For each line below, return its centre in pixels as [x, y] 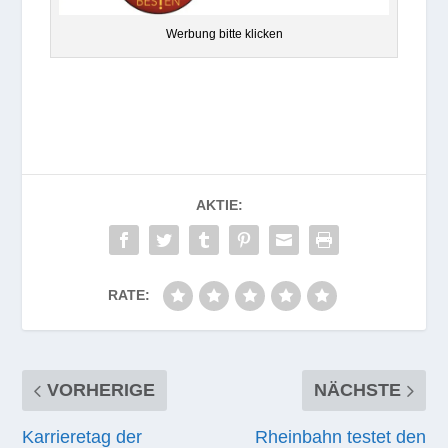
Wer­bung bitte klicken [224, 33]
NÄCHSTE [357, 389]
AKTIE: [219, 204]
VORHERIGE [101, 389]
